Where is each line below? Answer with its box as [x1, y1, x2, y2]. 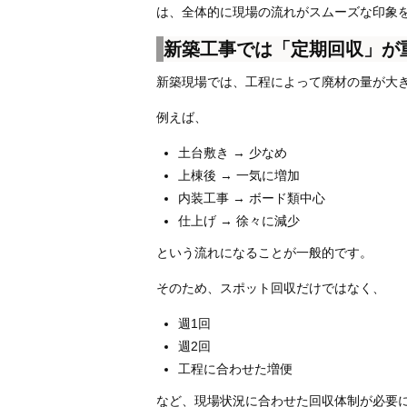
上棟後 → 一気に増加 [178, 168, 300, 183]
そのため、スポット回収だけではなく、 [156, 281, 385, 295]
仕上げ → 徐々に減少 [178, 213, 300, 228]
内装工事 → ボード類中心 [178, 191, 325, 205]
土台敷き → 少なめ [178, 145, 287, 160]
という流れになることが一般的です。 [156, 245, 372, 260]
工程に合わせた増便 [178, 362, 293, 376]
